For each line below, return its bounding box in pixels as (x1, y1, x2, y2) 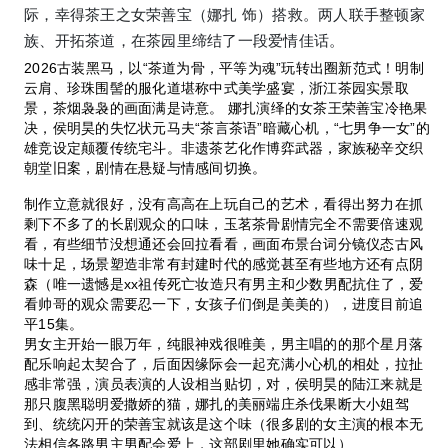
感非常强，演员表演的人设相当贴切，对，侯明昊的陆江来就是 (24, 375, 424, 392)
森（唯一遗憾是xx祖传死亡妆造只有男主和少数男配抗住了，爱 (24, 275, 424, 292)
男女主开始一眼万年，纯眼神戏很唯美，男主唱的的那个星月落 (24, 335, 424, 352)
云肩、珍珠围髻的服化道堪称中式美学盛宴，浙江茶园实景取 (24, 79, 409, 96)
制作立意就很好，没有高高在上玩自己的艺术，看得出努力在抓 (24, 195, 424, 212)
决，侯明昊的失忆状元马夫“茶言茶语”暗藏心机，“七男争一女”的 (24, 119, 430, 136)
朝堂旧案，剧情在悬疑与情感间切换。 (24, 159, 267, 176)
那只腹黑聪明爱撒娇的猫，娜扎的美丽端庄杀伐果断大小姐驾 (24, 395, 409, 412)
